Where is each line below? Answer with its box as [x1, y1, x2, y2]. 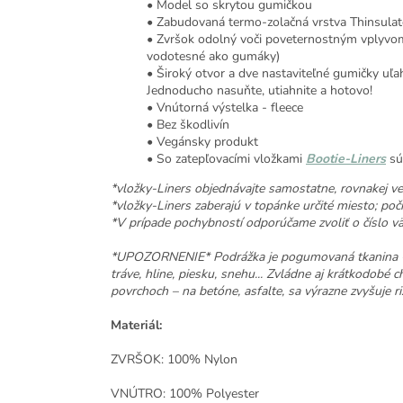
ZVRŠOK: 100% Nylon [111, 351, 237, 369]
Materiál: [111, 317, 162, 335]
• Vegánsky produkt [147, 133, 258, 151]
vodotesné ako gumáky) [147, 48, 280, 66]
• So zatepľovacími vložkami [147, 150, 306, 168]
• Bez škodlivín [147, 116, 229, 134]
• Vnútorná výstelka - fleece [147, 99, 303, 117]
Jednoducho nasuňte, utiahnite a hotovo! [147, 82, 372, 100]
